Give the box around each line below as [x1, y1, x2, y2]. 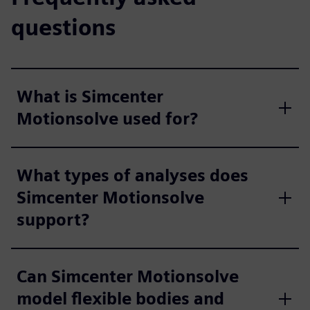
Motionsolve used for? [17, 109, 198, 129]
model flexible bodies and [17, 289, 224, 309]
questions [11, 14, 116, 41]
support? [17, 210, 89, 230]
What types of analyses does [17, 165, 248, 185]
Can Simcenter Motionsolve [17, 266, 239, 286]
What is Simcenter [17, 86, 163, 107]
